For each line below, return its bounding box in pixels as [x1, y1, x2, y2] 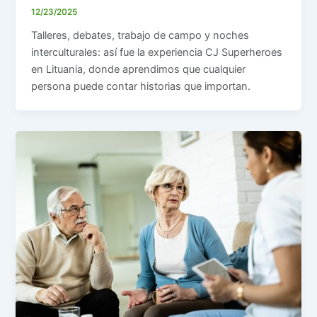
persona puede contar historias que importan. [31, 79, 251, 93]
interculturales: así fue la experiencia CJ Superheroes [31, 45, 283, 59]
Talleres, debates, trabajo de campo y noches [31, 28, 250, 42]
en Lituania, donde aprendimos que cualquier [31, 62, 246, 76]
